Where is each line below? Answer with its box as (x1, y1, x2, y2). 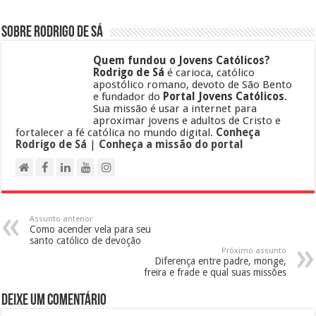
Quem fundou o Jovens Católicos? (93, 54, 271, 67)
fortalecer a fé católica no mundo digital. (16, 126, 217, 139)
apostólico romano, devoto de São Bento (93, 78, 293, 91)
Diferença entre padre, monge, (154, 255, 286, 267)
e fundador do (93, 90, 164, 103)
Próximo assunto (221, 245, 286, 255)
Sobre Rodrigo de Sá (1, 24, 104, 41)
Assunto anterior (30, 214, 93, 224)
